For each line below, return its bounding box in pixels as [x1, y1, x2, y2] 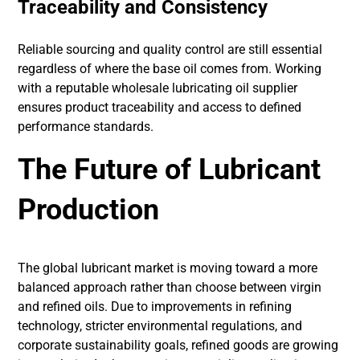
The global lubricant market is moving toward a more [18, 260, 318, 276]
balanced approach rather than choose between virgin [18, 280, 322, 295]
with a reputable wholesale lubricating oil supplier [18, 80, 298, 96]
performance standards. [18, 119, 154, 134]
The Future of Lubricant [18, 153, 321, 186]
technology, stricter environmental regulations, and [18, 318, 303, 333]
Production [18, 193, 160, 227]
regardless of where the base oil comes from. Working [18, 61, 322, 76]
